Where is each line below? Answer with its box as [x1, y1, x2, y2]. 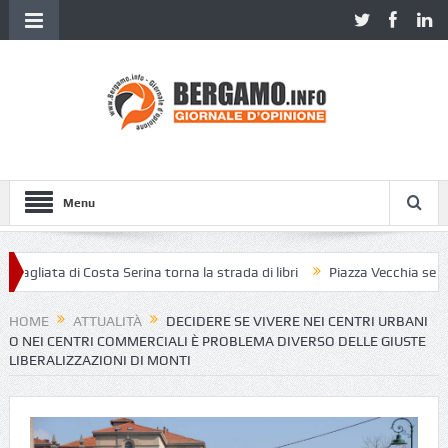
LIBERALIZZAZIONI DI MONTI [8, 352, 191, 369]
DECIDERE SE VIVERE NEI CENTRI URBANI [165, 313, 428, 330]
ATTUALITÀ [72, 313, 142, 330]
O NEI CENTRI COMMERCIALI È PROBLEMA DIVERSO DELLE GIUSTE [8, 333, 426, 350]
